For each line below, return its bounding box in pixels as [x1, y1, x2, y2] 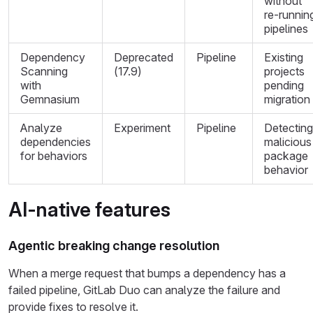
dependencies [20, 135, 91, 149]
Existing [264, 50, 303, 64]
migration [264, 92, 310, 106]
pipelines [264, 22, 308, 36]
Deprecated [114, 50, 173, 64]
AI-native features [8, 198, 170, 221]
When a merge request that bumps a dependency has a [8, 266, 286, 280]
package [264, 149, 308, 163]
